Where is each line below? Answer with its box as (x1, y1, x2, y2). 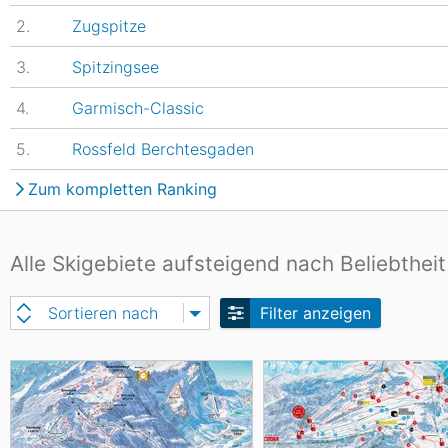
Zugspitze (72, 16, 146, 36)
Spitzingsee (72, 57, 159, 77)
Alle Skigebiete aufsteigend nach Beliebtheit (10, 251, 446, 276)
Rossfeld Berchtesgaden (72, 139, 254, 159)
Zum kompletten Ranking (28, 179, 217, 199)
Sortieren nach (48, 303, 158, 323)
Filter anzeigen (260, 303, 371, 323)
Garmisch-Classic (72, 98, 204, 118)
